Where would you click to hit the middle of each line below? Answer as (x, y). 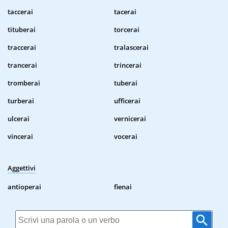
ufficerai (127, 101)
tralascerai (131, 48)
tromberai (24, 83)
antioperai (24, 187)
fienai (123, 187)
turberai (21, 101)
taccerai (20, 12)
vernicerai (130, 119)
